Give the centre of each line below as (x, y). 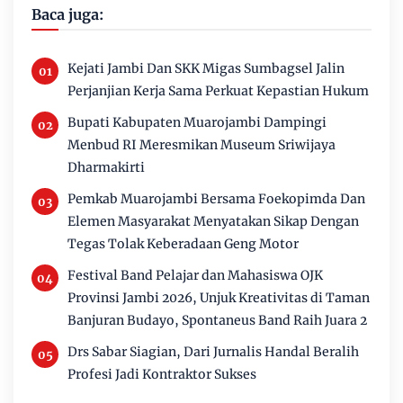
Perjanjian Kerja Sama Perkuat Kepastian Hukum (218, 91)
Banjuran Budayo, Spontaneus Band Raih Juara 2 (217, 321)
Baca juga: (67, 15)
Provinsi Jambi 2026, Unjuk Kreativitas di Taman (219, 298)
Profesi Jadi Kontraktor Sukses (162, 375)
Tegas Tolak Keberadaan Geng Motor (183, 244)
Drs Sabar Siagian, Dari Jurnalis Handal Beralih (213, 352)
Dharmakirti (106, 168)
